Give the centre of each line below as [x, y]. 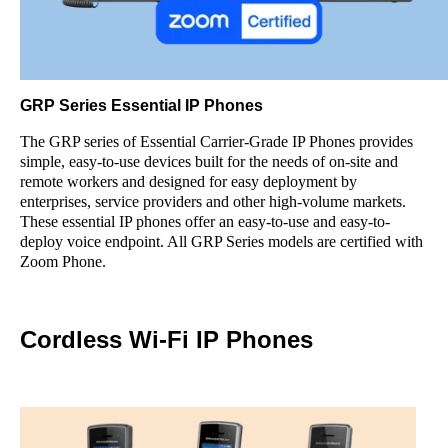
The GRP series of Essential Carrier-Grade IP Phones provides [216, 141]
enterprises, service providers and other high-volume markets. [213, 201]
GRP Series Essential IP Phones [141, 105]
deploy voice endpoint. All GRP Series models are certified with [221, 241]
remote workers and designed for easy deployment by [188, 181]
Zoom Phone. [63, 261]
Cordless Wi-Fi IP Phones [170, 339]
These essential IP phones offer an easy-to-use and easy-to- [205, 221]
